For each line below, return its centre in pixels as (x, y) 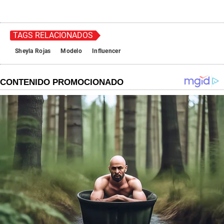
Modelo (71, 51)
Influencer (106, 51)
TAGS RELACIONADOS (53, 35)
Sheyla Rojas (33, 51)
